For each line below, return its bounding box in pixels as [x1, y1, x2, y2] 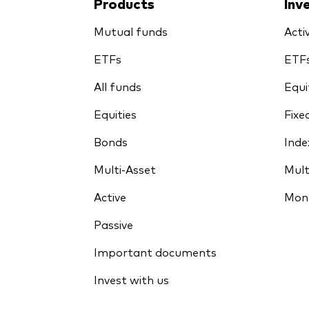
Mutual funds [94, 23, 168, 39]
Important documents [94, 243, 217, 259]
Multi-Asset [94, 161, 156, 177]
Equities [94, 106, 137, 121]
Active [94, 188, 126, 204]
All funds [94, 78, 141, 94]
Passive [94, 216, 133, 232]
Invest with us [94, 271, 169, 287]
